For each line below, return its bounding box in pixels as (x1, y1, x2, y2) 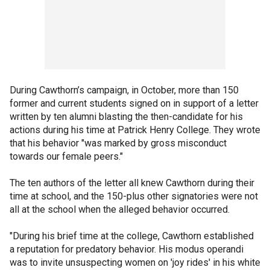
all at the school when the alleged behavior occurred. (10, 203, 232, 215)
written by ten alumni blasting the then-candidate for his (10, 110, 243, 122)
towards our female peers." (10, 150, 123, 162)
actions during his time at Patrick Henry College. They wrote (10, 124, 260, 136)
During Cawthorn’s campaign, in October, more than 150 (10, 84, 239, 96)
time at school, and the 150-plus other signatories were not (10, 190, 258, 202)
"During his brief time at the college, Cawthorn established (10, 230, 254, 242)
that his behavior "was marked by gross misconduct (10, 137, 227, 149)
